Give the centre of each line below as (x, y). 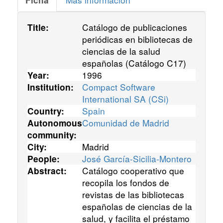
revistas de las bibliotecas (133, 195)
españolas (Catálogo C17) (134, 63)
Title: (38, 28)
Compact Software (119, 87)
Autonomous (55, 123)
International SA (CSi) (125, 99)
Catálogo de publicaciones (135, 27)
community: (52, 135)
